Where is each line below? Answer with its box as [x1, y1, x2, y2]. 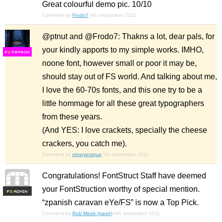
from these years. [42, 112, 102, 121]
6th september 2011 [114, 211, 160, 217]
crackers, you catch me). [42, 139, 127, 148]
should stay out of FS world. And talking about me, [42, 72, 217, 81]
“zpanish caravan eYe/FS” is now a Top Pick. [42, 198, 199, 207]
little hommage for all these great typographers [42, 99, 204, 108]
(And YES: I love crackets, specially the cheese [42, 126, 207, 135]
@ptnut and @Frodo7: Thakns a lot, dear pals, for [42, 32, 215, 41]
